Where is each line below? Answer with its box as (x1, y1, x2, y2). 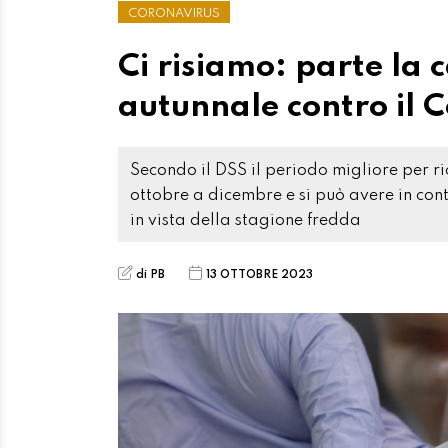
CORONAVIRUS (128, 7, 220, 21)
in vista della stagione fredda (130, 213, 361, 230)
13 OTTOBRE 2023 (206, 268, 313, 281)
